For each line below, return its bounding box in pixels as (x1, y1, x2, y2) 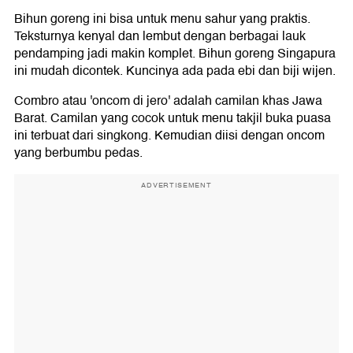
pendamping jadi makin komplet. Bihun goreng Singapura (14, 43, 336, 64)
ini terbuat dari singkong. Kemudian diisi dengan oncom (14, 124, 325, 146)
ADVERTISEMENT (141, 179, 212, 191)
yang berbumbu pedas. (14, 142, 143, 163)
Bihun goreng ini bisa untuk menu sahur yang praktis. (14, 8, 310, 29)
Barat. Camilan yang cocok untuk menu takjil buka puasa (14, 107, 331, 128)
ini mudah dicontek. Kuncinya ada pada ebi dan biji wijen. (14, 60, 336, 81)
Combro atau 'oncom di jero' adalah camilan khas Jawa (14, 90, 322, 111)
